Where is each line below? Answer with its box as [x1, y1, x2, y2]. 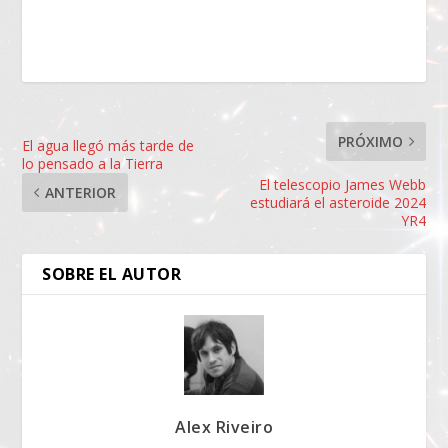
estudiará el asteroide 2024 [249, 192, 426, 212]
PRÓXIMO [337, 131, 403, 151]
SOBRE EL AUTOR [42, 262, 182, 285]
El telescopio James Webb [258, 174, 426, 194]
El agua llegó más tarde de [22, 135, 195, 155]
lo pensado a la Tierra [22, 153, 164, 173]
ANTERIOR [45, 182, 117, 202]
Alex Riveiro [175, 415, 273, 438]
